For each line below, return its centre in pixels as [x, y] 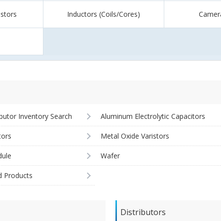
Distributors [143, 212]
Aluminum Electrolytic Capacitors [153, 116]
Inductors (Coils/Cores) [103, 14]
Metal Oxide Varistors [135, 136]
